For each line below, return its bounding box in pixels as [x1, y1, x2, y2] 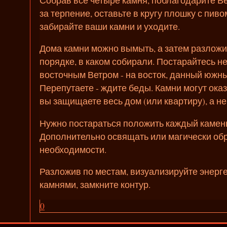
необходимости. [40, 143, 107, 156]
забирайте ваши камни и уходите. [40, 20, 180, 32]
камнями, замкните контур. [40, 178, 151, 191]
